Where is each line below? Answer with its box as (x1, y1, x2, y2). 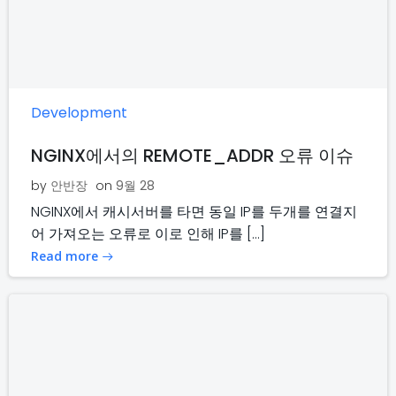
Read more (31, 247, 98, 265)
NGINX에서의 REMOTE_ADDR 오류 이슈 (31, 143, 354, 169)
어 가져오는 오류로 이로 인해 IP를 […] (31, 224, 265, 245)
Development (31, 103, 127, 124)
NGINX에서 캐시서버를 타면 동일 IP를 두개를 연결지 (31, 202, 357, 223)
